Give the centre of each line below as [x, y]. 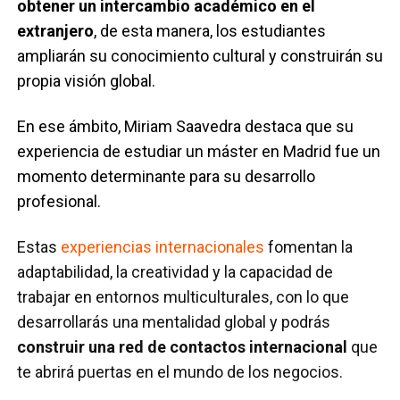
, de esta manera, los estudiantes [210, 30]
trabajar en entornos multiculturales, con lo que [183, 296]
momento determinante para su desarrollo [167, 176]
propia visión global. [88, 80]
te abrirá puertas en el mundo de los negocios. [180, 371]
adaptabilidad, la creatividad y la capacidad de [175, 271]
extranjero [56, 30]
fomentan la [309, 246]
